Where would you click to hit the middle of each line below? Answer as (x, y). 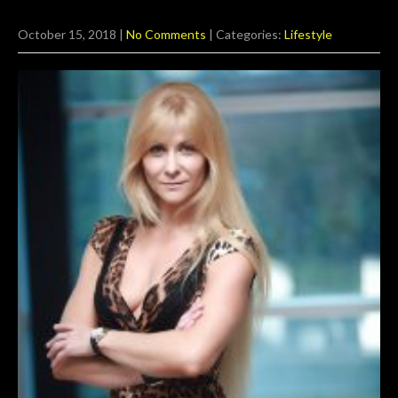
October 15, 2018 (67, 34)
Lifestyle (308, 34)
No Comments (166, 34)
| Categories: (247, 34)
